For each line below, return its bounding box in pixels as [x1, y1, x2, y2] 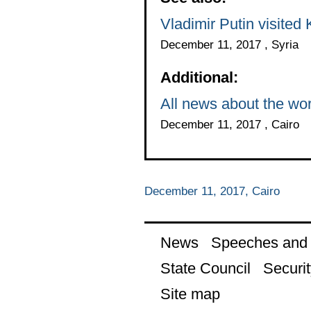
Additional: [160, 68, 238, 86]
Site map [160, 285, 220, 303]
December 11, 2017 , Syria [160, 37, 299, 51]
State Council [160, 259, 251, 277]
